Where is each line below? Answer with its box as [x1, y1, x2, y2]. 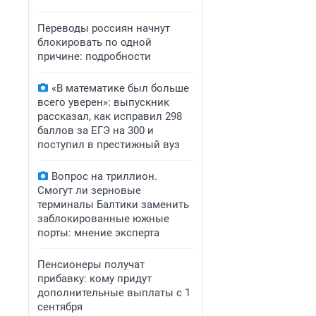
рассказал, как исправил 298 [37, 110, 182, 123]
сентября [37, 300, 83, 313]
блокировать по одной [37, 36, 152, 49]
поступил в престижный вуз [37, 138, 180, 151]
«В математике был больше [51, 82, 189, 95]
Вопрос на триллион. [51, 170, 157, 183]
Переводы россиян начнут [37, 22, 170, 35]
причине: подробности [37, 50, 151, 63]
